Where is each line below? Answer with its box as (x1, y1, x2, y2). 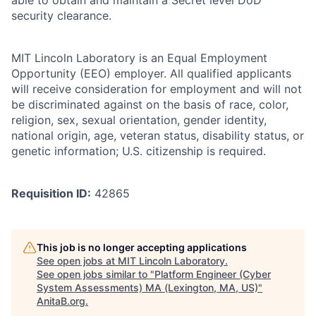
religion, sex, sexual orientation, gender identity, (11, 112, 267, 127)
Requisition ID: (11, 186, 91, 200)
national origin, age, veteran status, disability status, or (11, 128, 304, 142)
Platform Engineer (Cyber (154, 267, 271, 280)
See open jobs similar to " (37, 267, 154, 280)
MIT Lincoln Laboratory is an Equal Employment (11, 50, 267, 65)
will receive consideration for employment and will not (11, 81, 302, 96)
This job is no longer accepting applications (37, 241, 247, 253)
